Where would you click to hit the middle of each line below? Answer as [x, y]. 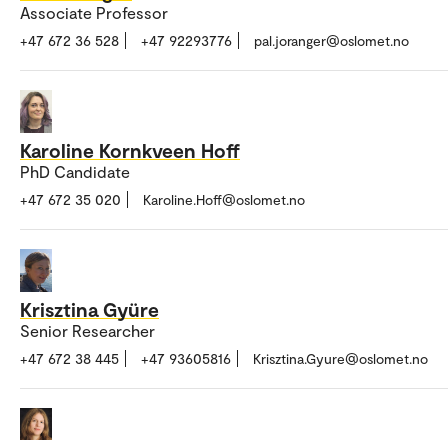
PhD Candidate [75, 172]
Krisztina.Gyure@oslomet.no [340, 358]
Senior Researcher [87, 330]
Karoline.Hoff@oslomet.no [224, 200]
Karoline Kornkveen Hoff [130, 150]
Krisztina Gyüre [89, 308]
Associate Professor [94, 13]
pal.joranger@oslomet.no [331, 41]
